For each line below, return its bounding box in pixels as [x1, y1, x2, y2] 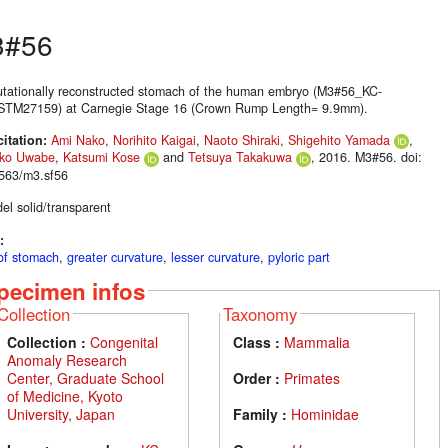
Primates [284, 367, 341, 388]
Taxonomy [223, 301, 298, 326]
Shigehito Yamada [288, 131, 390, 150]
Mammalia [284, 331, 351, 352]
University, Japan [7, 403, 115, 424]
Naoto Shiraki [204, 131, 280, 150]
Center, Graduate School [7, 367, 164, 388]
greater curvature [67, 248, 163, 267]
